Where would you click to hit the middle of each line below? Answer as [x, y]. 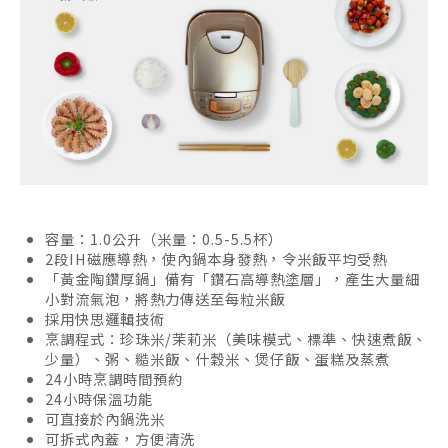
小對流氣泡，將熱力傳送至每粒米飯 [165, 298]
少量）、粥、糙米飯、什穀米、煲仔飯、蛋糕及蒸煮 [217, 358]
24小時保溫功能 [99, 398]
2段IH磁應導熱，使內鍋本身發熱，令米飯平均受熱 [216, 258]
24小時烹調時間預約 [114, 378]
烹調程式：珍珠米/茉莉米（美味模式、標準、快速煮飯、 [236, 338]
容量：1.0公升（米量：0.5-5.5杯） [164, 238]
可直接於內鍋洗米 [105, 418]
